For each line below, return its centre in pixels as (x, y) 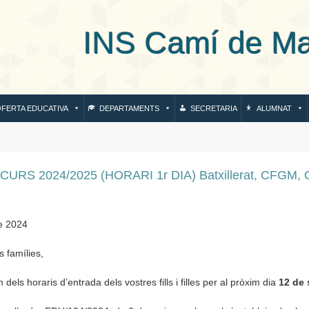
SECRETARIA (214, 108)
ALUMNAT (274, 108)
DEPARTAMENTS (129, 108)
